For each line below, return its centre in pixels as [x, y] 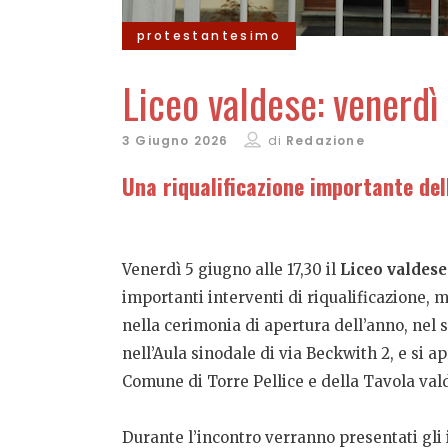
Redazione [325, 140]
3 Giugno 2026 [175, 140]
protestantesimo [209, 35]
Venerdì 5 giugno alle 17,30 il [231, 269]
